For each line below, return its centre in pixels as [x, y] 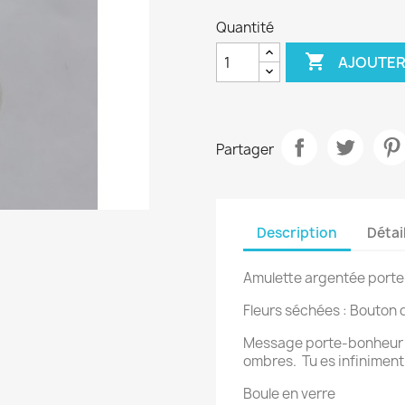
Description [297, 232]
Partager [245, 149]
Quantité [245, 28]
